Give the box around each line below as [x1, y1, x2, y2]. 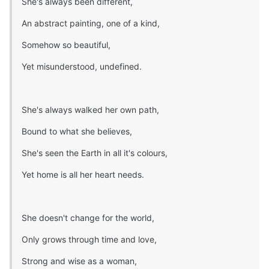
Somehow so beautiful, [22, 39, 110, 50]
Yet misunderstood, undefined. [22, 61, 142, 71]
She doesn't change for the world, [22, 212, 154, 223]
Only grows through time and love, [22, 234, 157, 244]
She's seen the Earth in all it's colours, [22, 147, 168, 158]
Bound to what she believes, [22, 125, 132, 136]
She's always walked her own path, [22, 104, 159, 115]
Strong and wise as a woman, [22, 255, 137, 266]
